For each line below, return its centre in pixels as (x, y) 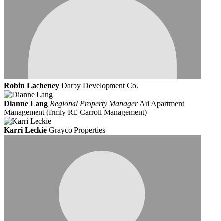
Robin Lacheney (32, 86)
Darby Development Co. (100, 86)
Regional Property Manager (94, 104)
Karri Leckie (25, 130)
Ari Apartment (162, 104)
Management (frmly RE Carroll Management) (75, 112)
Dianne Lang (26, 104)
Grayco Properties (77, 130)
